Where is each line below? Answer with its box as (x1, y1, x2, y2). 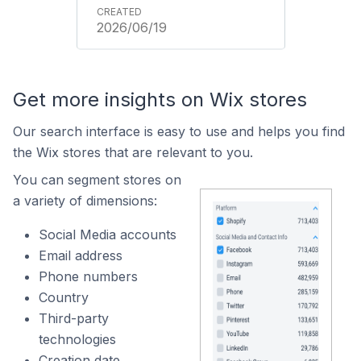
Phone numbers (39, 268, 138, 284)
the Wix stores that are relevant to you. (13, 144, 253, 160)
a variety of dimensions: (13, 193, 157, 209)
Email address (39, 247, 122, 263)
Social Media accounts (39, 226, 176, 243)
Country (39, 289, 89, 305)
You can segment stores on (13, 172, 181, 188)
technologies (39, 331, 116, 347)
